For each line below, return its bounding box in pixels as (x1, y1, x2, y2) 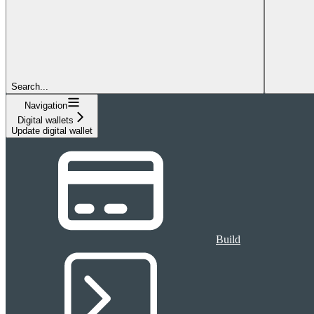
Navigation (24, 100, 67, 111)
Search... (11, 81, 48, 92)
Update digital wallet (11, 125, 93, 136)
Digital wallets (18, 114, 74, 125)
